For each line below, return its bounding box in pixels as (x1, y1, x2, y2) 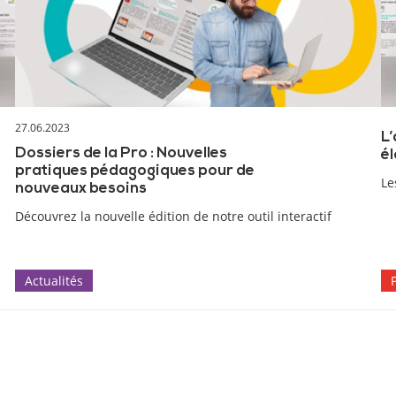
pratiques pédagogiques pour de (14, 163, 255, 179)
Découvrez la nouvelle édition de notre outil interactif (14, 207, 331, 225)
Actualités (24, 271, 83, 289)
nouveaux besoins (14, 180, 147, 196)
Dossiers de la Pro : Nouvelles (14, 145, 227, 161)
